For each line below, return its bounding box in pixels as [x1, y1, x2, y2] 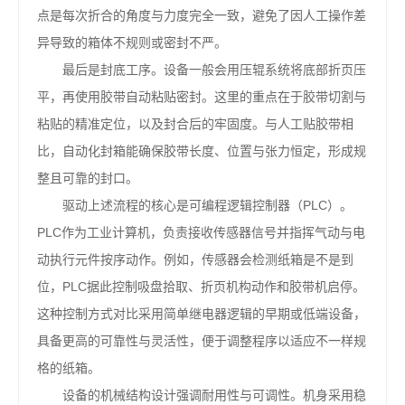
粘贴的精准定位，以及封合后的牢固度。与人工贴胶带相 [37, 117, 353, 131]
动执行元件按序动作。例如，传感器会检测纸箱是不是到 [37, 252, 353, 267]
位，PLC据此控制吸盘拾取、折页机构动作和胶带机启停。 [37, 279, 365, 294]
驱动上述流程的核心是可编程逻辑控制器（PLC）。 [37, 198, 353, 212]
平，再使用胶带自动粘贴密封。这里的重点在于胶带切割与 [37, 89, 366, 104]
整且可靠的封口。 [37, 171, 138, 185]
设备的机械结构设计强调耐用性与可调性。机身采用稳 [37, 388, 366, 402]
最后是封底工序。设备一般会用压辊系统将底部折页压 [37, 62, 366, 77]
